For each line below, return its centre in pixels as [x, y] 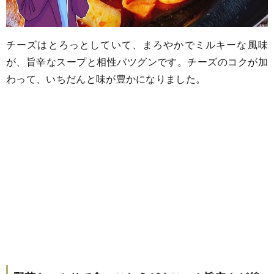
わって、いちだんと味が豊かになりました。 [106, 79]
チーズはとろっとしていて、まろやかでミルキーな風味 [137, 44]
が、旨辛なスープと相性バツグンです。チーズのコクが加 [137, 61]
